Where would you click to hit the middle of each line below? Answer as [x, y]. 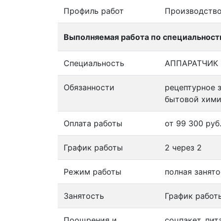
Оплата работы [93, 123]
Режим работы [92, 171]
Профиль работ [94, 11]
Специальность [94, 63]
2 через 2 [183, 147]
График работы [93, 147]
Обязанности [89, 87]
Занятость [84, 196]
